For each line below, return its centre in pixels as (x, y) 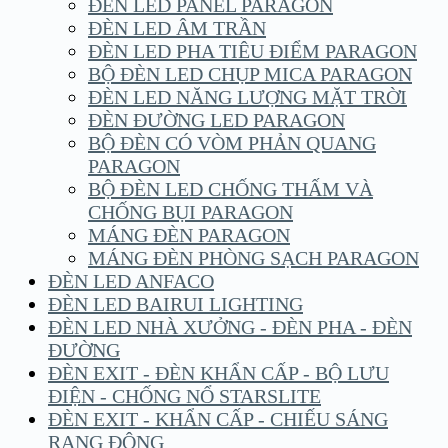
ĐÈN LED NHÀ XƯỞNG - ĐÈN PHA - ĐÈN (230, 327)
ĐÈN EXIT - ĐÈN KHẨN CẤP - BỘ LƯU (218, 373)
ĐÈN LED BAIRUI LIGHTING (175, 304)
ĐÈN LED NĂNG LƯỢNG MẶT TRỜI (247, 97)
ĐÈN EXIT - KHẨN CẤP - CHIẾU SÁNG (218, 419)
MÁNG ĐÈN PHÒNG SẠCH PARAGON (253, 258)
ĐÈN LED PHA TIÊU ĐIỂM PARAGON (252, 51)
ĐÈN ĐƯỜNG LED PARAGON (216, 120)
